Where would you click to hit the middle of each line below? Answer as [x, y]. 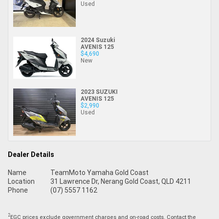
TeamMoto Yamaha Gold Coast [99, 172]
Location [21, 181]
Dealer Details [31, 154]
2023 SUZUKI [99, 92]
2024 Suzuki [98, 40]
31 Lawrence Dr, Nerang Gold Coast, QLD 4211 [120, 181]
